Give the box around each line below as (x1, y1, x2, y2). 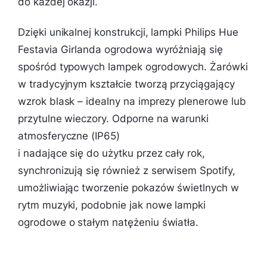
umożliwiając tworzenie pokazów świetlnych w (18, 181, 239, 194)
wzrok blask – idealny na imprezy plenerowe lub (18, 95, 246, 107)
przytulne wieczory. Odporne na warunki (18, 112, 209, 125)
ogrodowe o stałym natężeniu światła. (18, 216, 199, 228)
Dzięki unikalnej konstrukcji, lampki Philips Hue (18, 26, 238, 38)
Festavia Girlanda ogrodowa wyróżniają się (18, 43, 223, 55)
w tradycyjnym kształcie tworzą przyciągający (18, 77, 235, 90)
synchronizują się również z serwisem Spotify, (18, 164, 235, 176)
